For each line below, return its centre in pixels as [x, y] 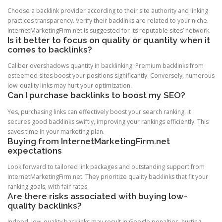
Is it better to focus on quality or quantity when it [109, 40]
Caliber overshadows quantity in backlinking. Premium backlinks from [106, 66]
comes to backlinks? [50, 50]
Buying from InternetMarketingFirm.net [89, 141]
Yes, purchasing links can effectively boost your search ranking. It [99, 111]
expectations [35, 150]
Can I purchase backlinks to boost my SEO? [96, 95]
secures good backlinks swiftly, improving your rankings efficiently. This [108, 121]
